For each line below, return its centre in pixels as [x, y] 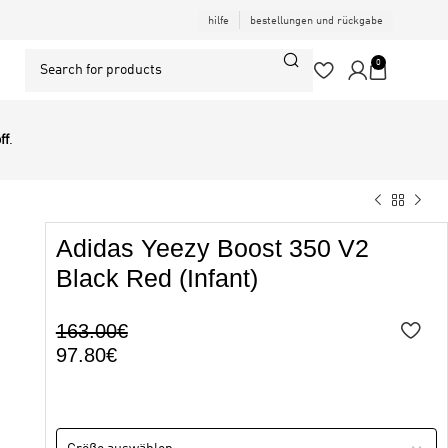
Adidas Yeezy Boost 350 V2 [212, 248]
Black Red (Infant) [156, 278]
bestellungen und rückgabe [316, 21]
